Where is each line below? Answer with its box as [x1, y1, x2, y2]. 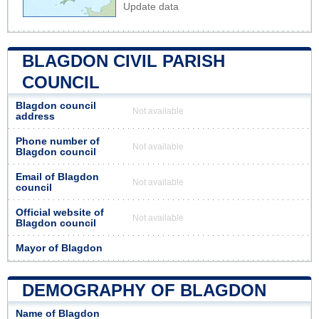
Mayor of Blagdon [16, 242, 103, 253]
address [16, 110, 55, 122]
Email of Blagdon [16, 171, 99, 182]
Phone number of [16, 135, 100, 147]
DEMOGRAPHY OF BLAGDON [22, 280, 266, 300]
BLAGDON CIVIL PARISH [22, 51, 225, 70]
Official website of [16, 206, 104, 218]
